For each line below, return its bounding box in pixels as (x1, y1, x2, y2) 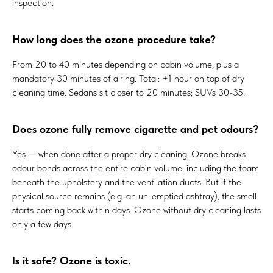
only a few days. (12, 218, 73, 230)
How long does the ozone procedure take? (12, 33, 216, 46)
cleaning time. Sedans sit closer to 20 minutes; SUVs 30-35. (12, 87, 245, 99)
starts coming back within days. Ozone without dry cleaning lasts (12, 204, 261, 216)
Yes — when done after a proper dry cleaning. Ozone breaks (12, 148, 246, 160)
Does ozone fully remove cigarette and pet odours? (12, 122, 258, 136)
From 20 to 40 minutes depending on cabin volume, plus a (12, 58, 239, 71)
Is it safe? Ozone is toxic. (12, 254, 131, 268)
